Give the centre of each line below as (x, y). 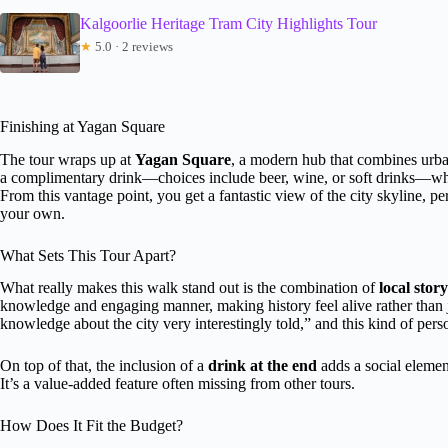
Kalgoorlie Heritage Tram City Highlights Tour (228, 23)
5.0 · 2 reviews (132, 46)
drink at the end (262, 366)
